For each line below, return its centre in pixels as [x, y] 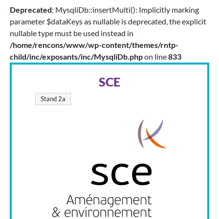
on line [155, 56]
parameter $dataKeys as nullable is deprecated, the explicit [108, 21]
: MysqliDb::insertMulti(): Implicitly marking [125, 10]
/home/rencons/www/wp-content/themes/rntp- [94, 45]
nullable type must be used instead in [72, 33]
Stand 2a [53, 99]
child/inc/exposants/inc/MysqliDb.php [76, 56]
